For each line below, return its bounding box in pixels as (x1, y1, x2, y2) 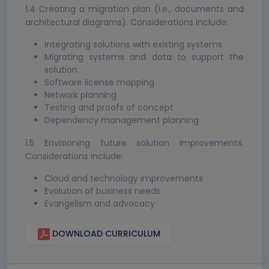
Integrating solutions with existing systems (44, 38, 222, 51)
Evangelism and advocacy (44, 198, 155, 210)
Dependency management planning (44, 114, 199, 127)
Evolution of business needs (44, 185, 160, 198)
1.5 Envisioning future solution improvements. (25, 137, 244, 150)
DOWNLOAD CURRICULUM (50, 228, 160, 240)
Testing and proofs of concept (44, 101, 174, 114)
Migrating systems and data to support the (44, 51, 244, 64)
